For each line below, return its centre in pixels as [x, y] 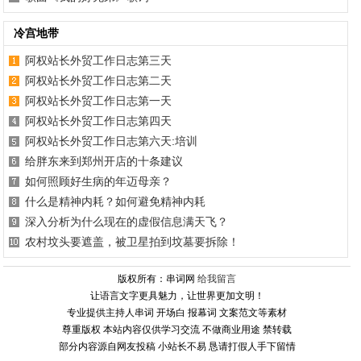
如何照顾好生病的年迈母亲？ [99, 181]
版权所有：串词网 [158, 279]
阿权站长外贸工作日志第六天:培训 [112, 141]
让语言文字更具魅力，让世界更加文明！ [177, 296]
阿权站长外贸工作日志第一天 [99, 101]
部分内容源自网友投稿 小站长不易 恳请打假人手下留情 [177, 346]
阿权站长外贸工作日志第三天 [99, 60]
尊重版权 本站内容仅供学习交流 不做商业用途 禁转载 [177, 330]
